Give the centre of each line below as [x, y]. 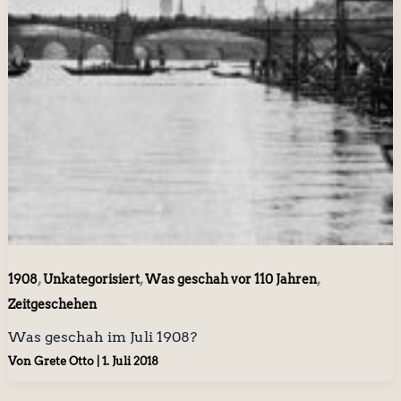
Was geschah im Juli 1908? [102, 337]
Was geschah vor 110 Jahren [230, 279]
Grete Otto [65, 362]
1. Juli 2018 [130, 362]
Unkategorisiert [91, 279]
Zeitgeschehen [52, 304]
